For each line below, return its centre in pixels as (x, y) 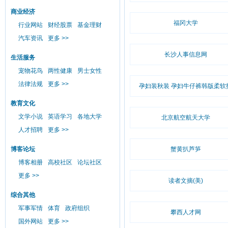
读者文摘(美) (186, 181)
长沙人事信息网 (186, 54)
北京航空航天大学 (186, 118)
